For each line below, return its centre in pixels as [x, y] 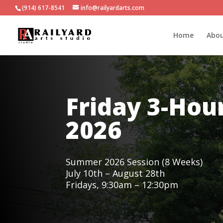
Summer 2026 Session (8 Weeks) [134, 162]
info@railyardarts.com [112, 8]
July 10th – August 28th [115, 173]
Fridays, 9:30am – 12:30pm [122, 185]
